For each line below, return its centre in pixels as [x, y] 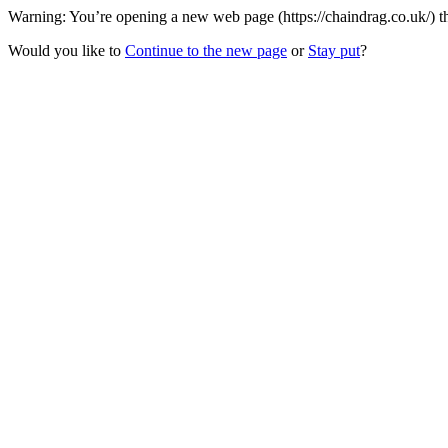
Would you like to [66, 50]
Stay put [334, 50]
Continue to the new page [206, 50]
